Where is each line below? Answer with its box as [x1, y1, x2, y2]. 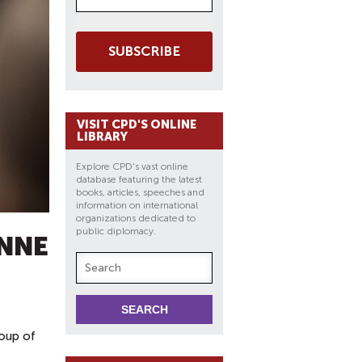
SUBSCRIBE [108, 44, 180, 59]
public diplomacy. [76, 225, 158, 237]
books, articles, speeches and [76, 187, 204, 198]
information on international [76, 200, 198, 211]
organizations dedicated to [76, 213, 196, 224]
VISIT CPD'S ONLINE [77, 117, 196, 132]
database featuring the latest [76, 174, 202, 185]
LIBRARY [77, 129, 128, 144]
